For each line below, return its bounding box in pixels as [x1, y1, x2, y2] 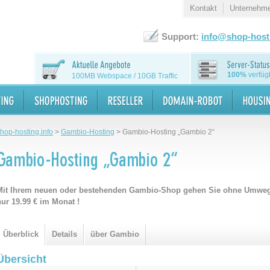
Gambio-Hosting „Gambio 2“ [122, 128, 215, 136]
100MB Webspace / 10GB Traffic [72, 72, 178, 80]
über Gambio [90, 230, 139, 239]
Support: [162, 31, 199, 42]
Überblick [3, 230, 39, 239]
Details [52, 230, 77, 239]
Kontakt [190, 4, 217, 13]
